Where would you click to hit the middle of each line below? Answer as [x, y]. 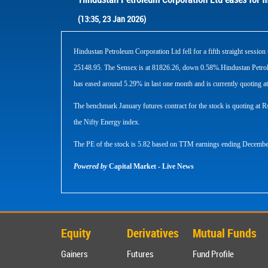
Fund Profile [214, 254]
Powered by [90, 167]
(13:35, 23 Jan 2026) [112, 19]
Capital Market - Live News [150, 167]
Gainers [74, 254]
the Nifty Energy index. [107, 122]
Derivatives [153, 233]
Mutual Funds [225, 233]
